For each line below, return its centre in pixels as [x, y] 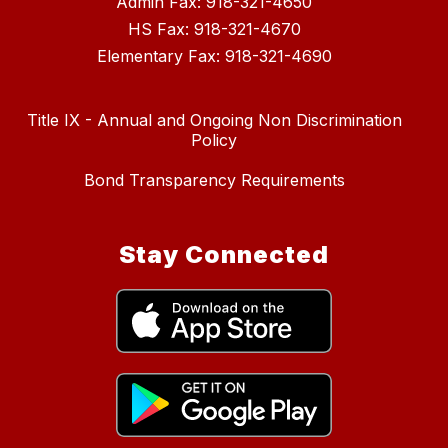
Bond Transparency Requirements [214, 179]
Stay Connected [224, 254]
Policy [214, 139]
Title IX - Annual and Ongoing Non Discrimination [214, 119]
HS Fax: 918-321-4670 [214, 28]
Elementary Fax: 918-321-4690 [214, 55]
